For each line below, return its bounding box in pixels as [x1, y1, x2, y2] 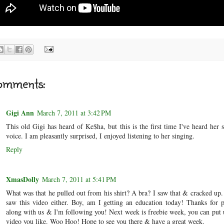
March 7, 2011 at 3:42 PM [37, 107, 111, 117]
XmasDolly [6, 174, 39, 185]
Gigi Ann [6, 107, 34, 118]
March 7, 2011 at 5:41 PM [42, 174, 116, 184]
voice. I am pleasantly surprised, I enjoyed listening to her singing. [6, 130, 194, 140]
